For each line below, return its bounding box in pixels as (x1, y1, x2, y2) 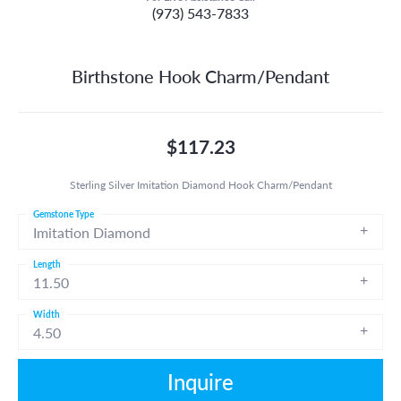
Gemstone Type (33, 207, 94, 220)
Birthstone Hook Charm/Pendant (72, 63, 329, 89)
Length (33, 257, 61, 270)
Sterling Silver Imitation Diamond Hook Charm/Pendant (69, 176, 332, 192)
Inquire (167, 365, 234, 397)
